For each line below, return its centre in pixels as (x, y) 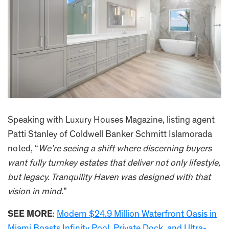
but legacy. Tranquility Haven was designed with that (109, 178)
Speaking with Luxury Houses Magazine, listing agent (111, 120)
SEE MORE (30, 214)
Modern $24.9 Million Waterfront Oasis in (137, 214)
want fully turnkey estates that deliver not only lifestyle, (114, 163)
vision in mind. (36, 192)
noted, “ (23, 149)
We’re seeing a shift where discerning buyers (125, 149)
